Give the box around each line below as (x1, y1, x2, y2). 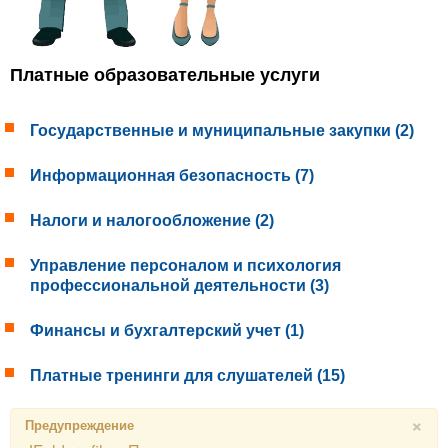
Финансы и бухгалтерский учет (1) (30, 321, 304, 339)
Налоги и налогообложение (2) (30, 211, 274, 229)
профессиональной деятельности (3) (30, 276, 329, 294)
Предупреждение (25, 414, 134, 434)
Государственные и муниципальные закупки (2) (30, 121, 414, 139)
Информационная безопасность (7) (30, 166, 314, 184)
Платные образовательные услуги (10, 64, 320, 85)
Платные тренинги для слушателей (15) (30, 366, 345, 384)
